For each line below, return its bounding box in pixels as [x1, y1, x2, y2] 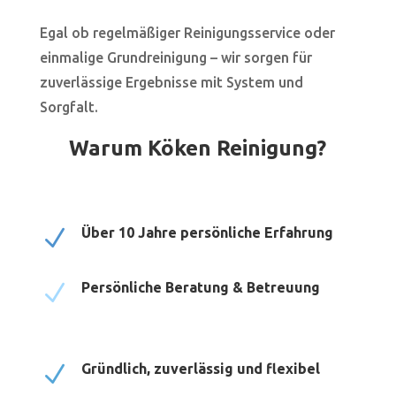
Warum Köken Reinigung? [69, 136, 327, 161]
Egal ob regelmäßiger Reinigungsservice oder [39, 25, 335, 42]
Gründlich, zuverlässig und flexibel [80, 361, 320, 377]
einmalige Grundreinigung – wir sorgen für [39, 49, 312, 66]
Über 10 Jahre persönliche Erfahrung [80, 225, 333, 241]
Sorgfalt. [39, 99, 98, 116]
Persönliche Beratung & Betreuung [80, 279, 320, 296]
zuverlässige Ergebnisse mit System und [39, 74, 303, 91]
